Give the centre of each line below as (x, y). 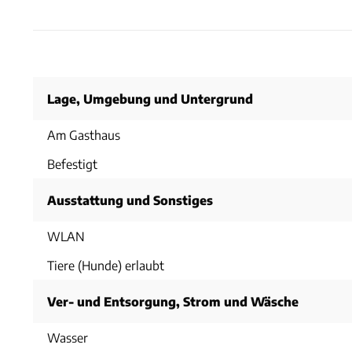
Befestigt (72, 163)
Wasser (68, 337)
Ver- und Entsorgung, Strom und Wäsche (173, 301)
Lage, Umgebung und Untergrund (150, 98)
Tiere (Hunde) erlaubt (106, 265)
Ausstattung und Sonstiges (130, 200)
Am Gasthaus (84, 134)
